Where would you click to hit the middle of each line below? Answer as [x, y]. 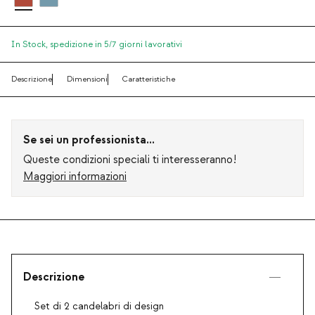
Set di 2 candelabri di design [99, 307]
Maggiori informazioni [75, 177]
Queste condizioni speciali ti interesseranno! [130, 160]
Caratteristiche [149, 79]
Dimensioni [87, 79]
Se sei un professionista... [89, 140]
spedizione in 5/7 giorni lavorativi [116, 45]
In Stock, [31, 45]
